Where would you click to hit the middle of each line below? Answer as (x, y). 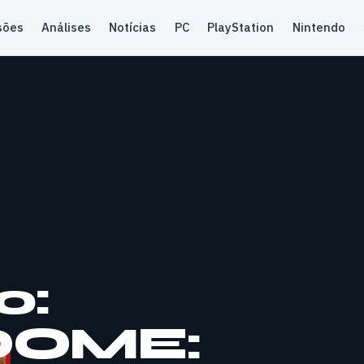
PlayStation (241, 27)
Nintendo (318, 27)
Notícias (133, 27)
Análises (67, 27)
